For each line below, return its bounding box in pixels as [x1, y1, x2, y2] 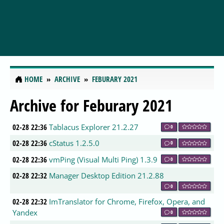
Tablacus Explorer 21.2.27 [49, 122, 139, 132]
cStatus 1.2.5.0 [49, 138, 100, 148]
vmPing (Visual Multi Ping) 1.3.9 [49, 154, 158, 164]
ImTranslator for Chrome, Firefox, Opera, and [49, 196, 205, 206]
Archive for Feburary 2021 [10, 94, 172, 116]
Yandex [12, 207, 38, 217]
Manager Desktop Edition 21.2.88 [49, 170, 164, 180]
